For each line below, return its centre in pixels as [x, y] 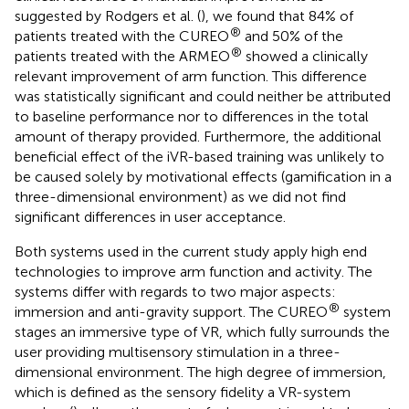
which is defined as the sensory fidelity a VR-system [183, 392]
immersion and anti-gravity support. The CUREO [171, 311]
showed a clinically [305, 56]
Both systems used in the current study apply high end [191, 251]
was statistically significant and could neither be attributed [203, 96]
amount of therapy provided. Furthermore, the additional [198, 136]
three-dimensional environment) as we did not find [180, 196]
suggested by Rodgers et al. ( [108, 16]
